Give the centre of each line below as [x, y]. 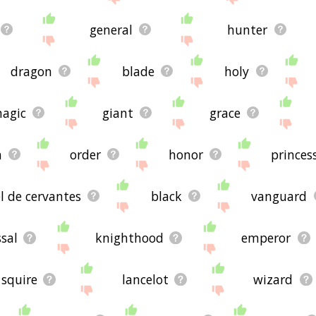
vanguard [279, 196]
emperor [266, 237]
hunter [248, 29]
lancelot [146, 279]
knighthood [130, 237]
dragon [31, 71]
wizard [273, 279]
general [111, 29]
